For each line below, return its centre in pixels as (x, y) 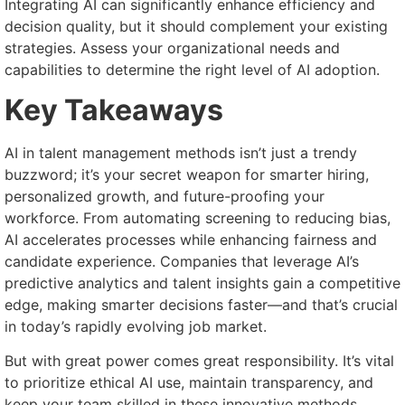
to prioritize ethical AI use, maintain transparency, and (189, 383)
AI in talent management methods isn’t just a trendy (181, 152)
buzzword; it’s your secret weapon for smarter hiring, (187, 174)
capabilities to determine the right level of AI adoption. (192, 69)
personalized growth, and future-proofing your (165, 196)
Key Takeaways (114, 109)
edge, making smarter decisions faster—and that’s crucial (201, 304)
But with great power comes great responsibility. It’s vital (199, 361)
